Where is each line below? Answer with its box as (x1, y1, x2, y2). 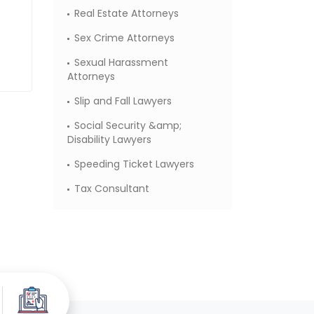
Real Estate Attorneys (74, 6, 179, 20)
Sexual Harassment (74, 55, 168, 69)
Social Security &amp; (74, 118, 182, 132)
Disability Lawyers (67, 132, 151, 146)
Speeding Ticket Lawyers (74, 157, 194, 171)
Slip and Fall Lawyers (74, 94, 172, 108)
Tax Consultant (74, 182, 149, 196)
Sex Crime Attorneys (74, 31, 175, 45)
